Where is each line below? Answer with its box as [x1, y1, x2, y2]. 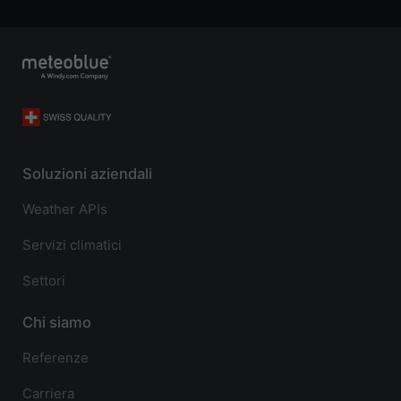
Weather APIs [22, 200, 107, 218]
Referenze [22, 349, 89, 367]
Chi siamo [22, 312, 91, 331]
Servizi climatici [22, 236, 122, 254]
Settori [22, 272, 65, 290]
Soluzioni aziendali [22, 164, 152, 183]
